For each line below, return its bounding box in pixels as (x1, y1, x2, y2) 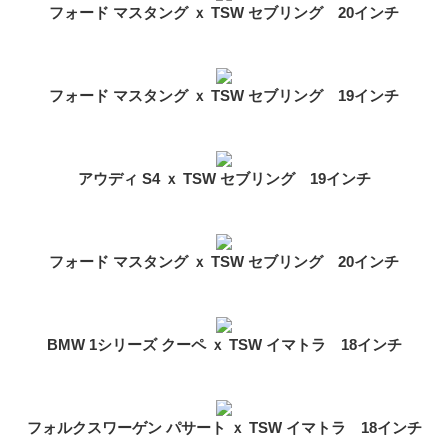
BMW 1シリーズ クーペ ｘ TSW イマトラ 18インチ (46, 336, 402, 354)
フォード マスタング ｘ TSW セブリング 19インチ (49, 87, 399, 105)
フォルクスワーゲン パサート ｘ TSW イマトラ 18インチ (26, 419, 422, 437)
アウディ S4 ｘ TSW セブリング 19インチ (77, 170, 371, 188)
